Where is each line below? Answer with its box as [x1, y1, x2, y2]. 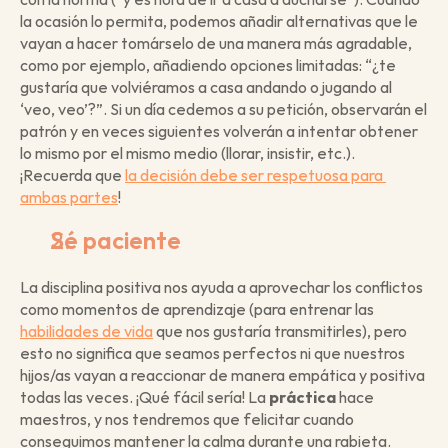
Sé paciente [50, 224, 181, 255]
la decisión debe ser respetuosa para [125, 164, 383, 185]
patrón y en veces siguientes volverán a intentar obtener [20, 120, 418, 141]
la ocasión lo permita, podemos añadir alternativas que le [20, 10, 418, 31]
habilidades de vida [20, 320, 153, 341]
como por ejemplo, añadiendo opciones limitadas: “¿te [20, 54, 396, 75]
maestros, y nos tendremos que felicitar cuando [20, 408, 354, 429]
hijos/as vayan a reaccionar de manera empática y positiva [20, 364, 425, 385]
